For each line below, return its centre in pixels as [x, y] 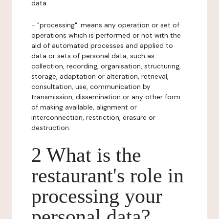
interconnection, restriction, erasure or [93, 117]
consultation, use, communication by [91, 87]
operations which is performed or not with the [106, 35]
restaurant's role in [108, 175]
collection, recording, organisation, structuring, [106, 66]
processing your [97, 196]
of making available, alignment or [84, 107]
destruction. [51, 128]
